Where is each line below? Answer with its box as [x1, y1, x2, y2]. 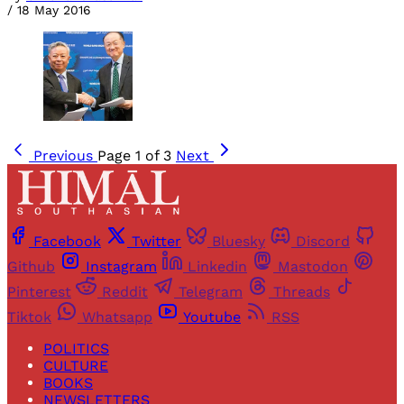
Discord [296, 232, 350, 250]
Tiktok [7, 308, 51, 326]
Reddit [102, 282, 148, 300]
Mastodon [278, 257, 348, 275]
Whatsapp [82, 308, 152, 326]
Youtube [183, 308, 241, 326]
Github [7, 257, 55, 275]
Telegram [179, 282, 243, 300]
